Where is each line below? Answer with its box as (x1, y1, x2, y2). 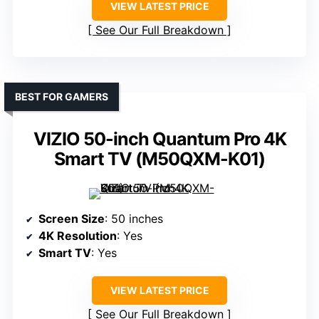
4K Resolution (38, 229, 117, 244)
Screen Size (38, 211, 105, 226)
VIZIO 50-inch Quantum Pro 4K (33, 128, 286, 150)
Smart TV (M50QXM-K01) (54, 148, 265, 170)
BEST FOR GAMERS (15, 90, 108, 103)
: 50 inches (105, 211, 163, 226)
